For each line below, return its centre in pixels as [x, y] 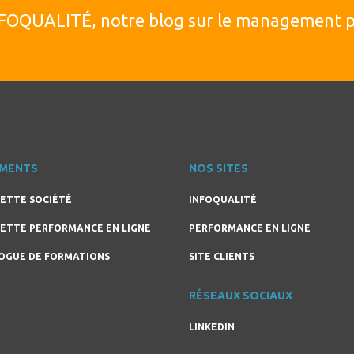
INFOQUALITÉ [223, 200]
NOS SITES [218, 168]
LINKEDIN [212, 327]
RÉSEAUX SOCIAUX [241, 296]
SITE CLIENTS [222, 256]
